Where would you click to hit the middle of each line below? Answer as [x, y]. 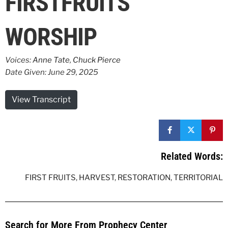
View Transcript [41, 99]
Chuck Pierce [97, 60]
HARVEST [97, 177]
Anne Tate [51, 60]
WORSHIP [51, 37]
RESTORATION [144, 177]
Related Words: [192, 156]
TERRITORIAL [198, 177]
